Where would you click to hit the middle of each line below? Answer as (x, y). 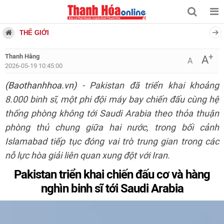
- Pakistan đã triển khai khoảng (148, 85)
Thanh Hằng (22, 56)
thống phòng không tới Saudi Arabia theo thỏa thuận (112, 113)
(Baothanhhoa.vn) (41, 85)
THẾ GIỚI (34, 33)
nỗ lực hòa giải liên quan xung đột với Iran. (87, 155)
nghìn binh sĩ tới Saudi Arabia (112, 188)
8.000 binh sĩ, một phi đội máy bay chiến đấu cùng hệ (112, 99)
